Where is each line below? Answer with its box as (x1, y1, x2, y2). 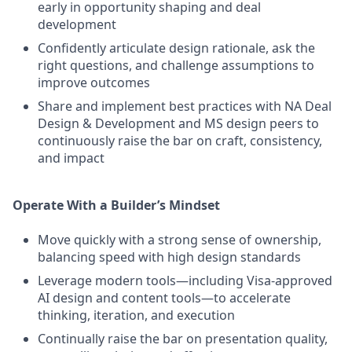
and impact (38, 149, 104, 167)
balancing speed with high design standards (38, 248, 301, 266)
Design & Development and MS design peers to (38, 115, 319, 132)
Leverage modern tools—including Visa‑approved (38, 272, 332, 289)
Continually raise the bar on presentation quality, (38, 330, 328, 347)
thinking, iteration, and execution (38, 306, 235, 324)
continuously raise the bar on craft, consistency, (38, 132, 322, 149)
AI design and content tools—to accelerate (38, 289, 291, 306)
